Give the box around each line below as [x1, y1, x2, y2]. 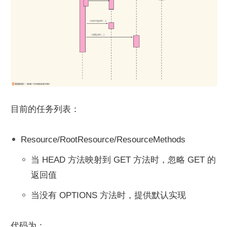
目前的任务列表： [11, 104, 80, 114]
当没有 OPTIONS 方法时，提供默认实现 [31, 190, 186, 200]
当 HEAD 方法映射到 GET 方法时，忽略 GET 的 [31, 155, 216, 165]
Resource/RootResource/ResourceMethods [21, 134, 185, 144]
